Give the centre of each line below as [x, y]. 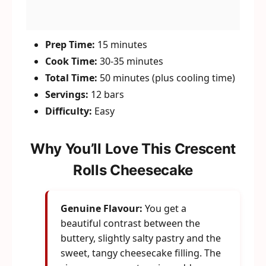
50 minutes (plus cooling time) [166, 78]
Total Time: [71, 78]
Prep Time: [70, 45]
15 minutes [121, 45]
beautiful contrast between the [130, 223]
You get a [164, 208]
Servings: [67, 94]
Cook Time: [71, 61]
